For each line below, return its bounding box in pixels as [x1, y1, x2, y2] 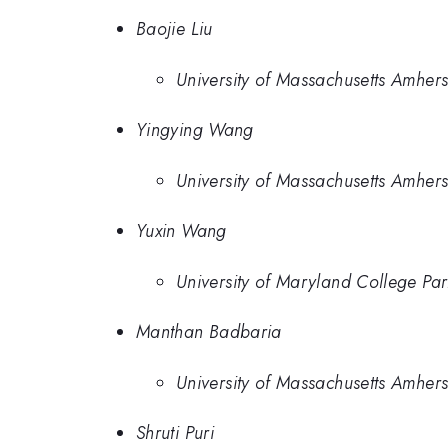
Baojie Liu [136, 16, 213, 43]
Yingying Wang [136, 117, 254, 144]
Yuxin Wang [136, 218, 227, 245]
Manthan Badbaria [136, 319, 282, 346]
